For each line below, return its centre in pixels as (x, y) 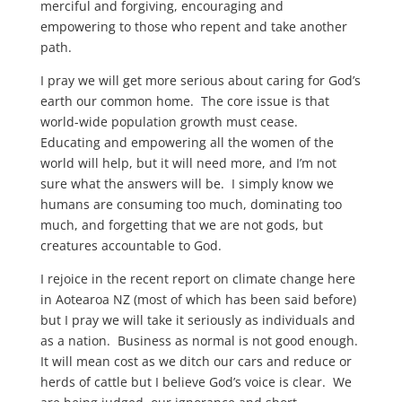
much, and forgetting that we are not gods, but (181, 225)
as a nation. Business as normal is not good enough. (201, 341)
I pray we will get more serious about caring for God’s (200, 80)
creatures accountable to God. (131, 245)
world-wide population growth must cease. (170, 122)
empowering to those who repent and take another (193, 26)
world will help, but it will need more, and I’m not (188, 163)
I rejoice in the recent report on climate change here (197, 279)
